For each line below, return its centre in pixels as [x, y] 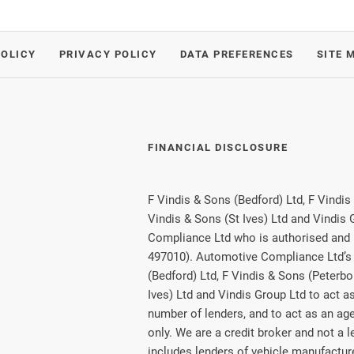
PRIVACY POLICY [108, 55]
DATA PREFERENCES [237, 55]
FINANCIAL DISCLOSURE [218, 148]
